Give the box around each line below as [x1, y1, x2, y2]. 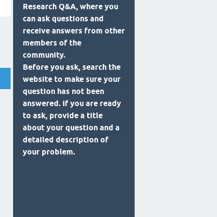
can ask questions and [23, 14, 104, 24]
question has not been [23, 87, 104, 96]
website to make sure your [23, 75, 121, 84]
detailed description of [23, 135, 108, 145]
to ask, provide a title [23, 111, 103, 121]
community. [23, 50, 65, 60]
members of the [23, 38, 81, 48]
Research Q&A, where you [23, 2, 118, 12]
